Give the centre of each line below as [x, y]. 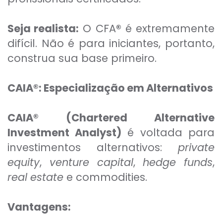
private [196, 148]
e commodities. [105, 177]
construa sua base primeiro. [82, 58]
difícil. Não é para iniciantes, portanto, [111, 44]
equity [24, 163]
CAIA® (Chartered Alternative [111, 118]
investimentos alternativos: [93, 148]
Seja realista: [43, 29]
